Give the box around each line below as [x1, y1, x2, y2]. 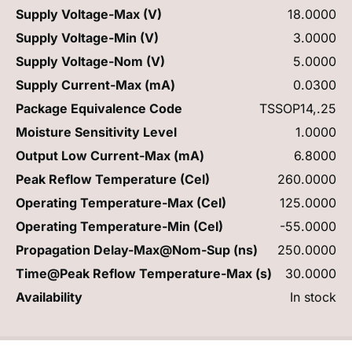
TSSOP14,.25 [259, 100, 336, 116]
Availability [16, 288, 82, 305]
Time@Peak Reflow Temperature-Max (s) [16, 265, 272, 281]
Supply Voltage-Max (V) [16, 5, 162, 22]
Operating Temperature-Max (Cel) [16, 194, 226, 211]
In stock [290, 288, 336, 305]
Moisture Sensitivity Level [16, 123, 177, 140]
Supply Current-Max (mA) [16, 76, 175, 93]
